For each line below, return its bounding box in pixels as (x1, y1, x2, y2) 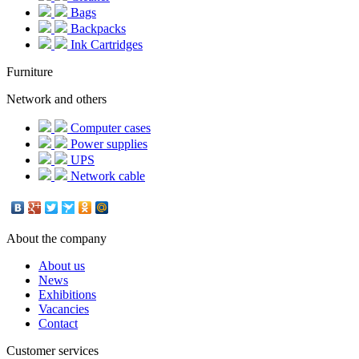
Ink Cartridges (67, 38, 143, 52)
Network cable (67, 169, 145, 184)
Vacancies (38, 302, 89, 317)
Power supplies (67, 137, 147, 151)
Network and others (6, 92, 107, 107)
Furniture (6, 65, 53, 79)
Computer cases (67, 121, 151, 135)
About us (38, 259, 85, 273)
